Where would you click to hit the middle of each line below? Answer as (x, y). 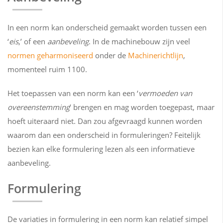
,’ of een (33, 41)
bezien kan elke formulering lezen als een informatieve (101, 149)
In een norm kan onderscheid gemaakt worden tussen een (107, 27)
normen (21, 55)
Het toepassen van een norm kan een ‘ (73, 93)
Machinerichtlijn (156, 55)
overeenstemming (39, 107)
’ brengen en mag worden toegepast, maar (142, 107)
